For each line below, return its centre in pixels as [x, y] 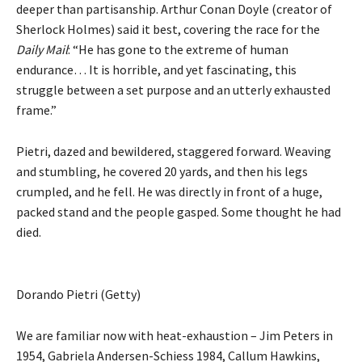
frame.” [36, 109]
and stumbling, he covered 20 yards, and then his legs [162, 171]
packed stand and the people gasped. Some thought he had [179, 211]
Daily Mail [42, 49]
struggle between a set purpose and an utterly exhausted [173, 89]
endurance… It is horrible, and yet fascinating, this [156, 69]
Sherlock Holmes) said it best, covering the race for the [168, 29]
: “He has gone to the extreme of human [178, 49]
